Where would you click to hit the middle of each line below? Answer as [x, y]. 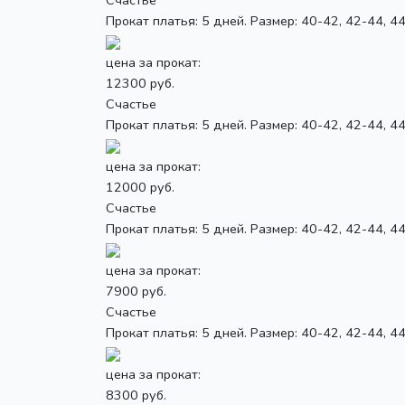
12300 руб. [140, 83]
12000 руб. [140, 187]
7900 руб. [136, 291]
